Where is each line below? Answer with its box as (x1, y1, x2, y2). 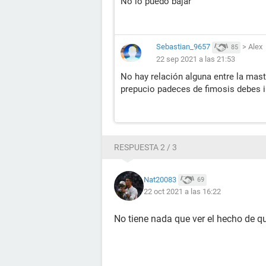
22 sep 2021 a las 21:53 (156, 54, 235, 64)
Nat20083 (144, 175, 176, 184)
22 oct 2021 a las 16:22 (144, 187, 221, 197)
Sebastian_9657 (156, 42, 210, 51)
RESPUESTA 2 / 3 (114, 142, 177, 152)
